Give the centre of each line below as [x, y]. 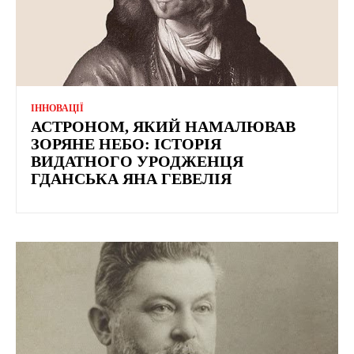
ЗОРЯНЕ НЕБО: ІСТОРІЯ [126, 144]
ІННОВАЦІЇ [57, 109]
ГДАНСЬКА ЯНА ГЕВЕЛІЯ [131, 179]
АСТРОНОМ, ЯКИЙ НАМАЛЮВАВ [163, 127]
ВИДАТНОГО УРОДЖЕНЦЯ [137, 162]
